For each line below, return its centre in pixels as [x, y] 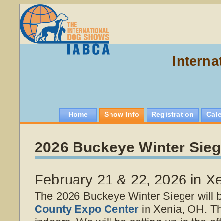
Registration [173, 115]
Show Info [122, 115]
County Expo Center [87, 209]
